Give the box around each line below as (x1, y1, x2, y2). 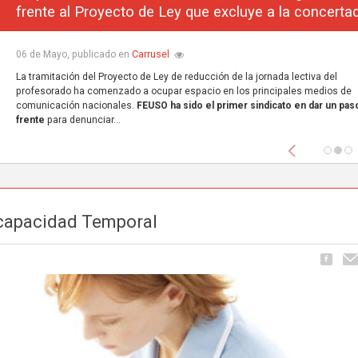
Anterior (294, 136, 352, 156)
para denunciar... (44, 114, 121, 126)
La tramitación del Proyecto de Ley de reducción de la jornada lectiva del (15, 71, 337, 83)
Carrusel (131, 48, 169, 61)
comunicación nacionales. (15, 100, 137, 112)
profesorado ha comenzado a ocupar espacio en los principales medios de (15, 86, 352, 97)
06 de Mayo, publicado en (15, 49, 132, 61)
